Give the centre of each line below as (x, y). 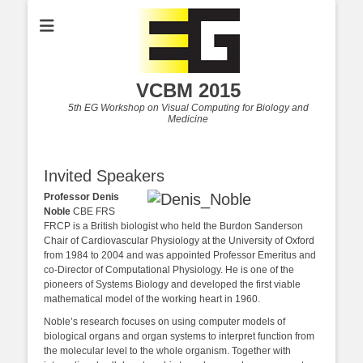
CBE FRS (94, 211)
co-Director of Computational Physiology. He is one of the (169, 270)
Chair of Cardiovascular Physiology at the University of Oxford (179, 241)
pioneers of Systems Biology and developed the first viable (172, 284)
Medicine (188, 119)
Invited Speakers (104, 176)
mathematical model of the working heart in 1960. (152, 299)
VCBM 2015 (188, 90)
